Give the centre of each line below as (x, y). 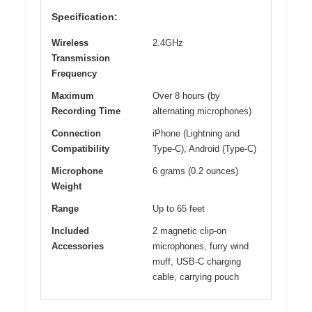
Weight (67, 186)
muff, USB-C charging (197, 261)
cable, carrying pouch (196, 276)
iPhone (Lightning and (196, 133)
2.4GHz (168, 42)
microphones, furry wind (201, 246)
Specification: (85, 16)
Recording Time (86, 111)
